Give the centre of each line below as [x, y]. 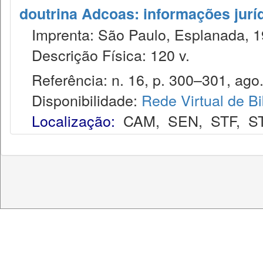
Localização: [73, 120]
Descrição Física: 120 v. [104, 55]
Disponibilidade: [80, 100]
